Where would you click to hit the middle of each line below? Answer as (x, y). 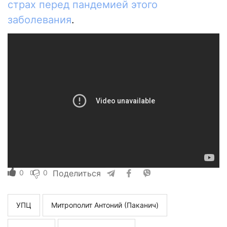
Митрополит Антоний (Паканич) (105, 205)
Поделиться (77, 174)
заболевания (40, 20)
